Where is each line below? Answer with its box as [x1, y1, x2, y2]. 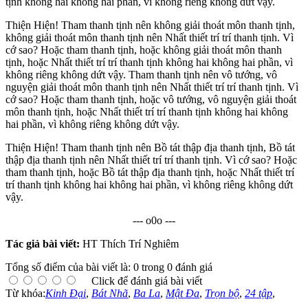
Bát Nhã [91, 287, 128, 300]
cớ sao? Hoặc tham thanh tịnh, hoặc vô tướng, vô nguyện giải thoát [5, 93, 296, 106]
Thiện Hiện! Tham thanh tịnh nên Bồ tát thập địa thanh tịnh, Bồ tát [5, 142, 295, 154]
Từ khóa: [5, 287, 45, 300]
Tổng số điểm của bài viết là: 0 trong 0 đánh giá [5, 261, 212, 274]
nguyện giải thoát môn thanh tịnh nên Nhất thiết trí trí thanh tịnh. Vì [5, 81, 298, 93]
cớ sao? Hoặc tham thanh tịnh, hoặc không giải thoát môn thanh [5, 44, 282, 56]
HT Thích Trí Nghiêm [82, 238, 179, 250]
